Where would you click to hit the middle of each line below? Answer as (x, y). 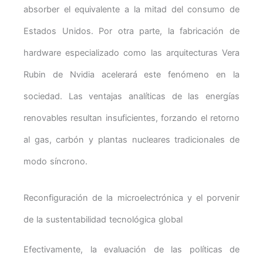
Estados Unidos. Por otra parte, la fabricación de (131, 31)
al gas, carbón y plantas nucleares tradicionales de (131, 139)
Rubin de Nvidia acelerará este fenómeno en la (131, 74)
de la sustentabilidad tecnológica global (103, 220)
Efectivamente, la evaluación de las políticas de (131, 250)
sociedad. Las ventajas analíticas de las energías (131, 96)
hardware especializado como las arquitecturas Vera (131, 53)
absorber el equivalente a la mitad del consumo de (131, 9)
